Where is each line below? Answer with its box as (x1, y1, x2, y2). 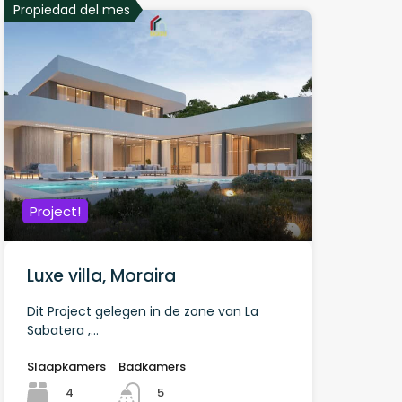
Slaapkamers (26, 357, 106, 375)
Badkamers (118, 357, 186, 375)
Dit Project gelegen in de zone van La (26, 301, 258, 320)
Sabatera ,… (26, 320, 99, 339)
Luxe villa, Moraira (26, 263, 176, 288)
